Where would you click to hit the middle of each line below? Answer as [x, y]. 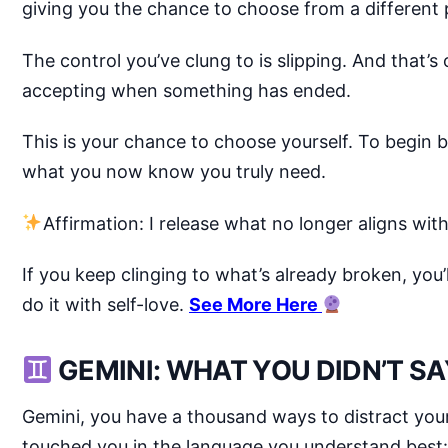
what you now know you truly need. [174, 172]
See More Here [255, 305]
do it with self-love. [105, 305]
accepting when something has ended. [186, 90]
